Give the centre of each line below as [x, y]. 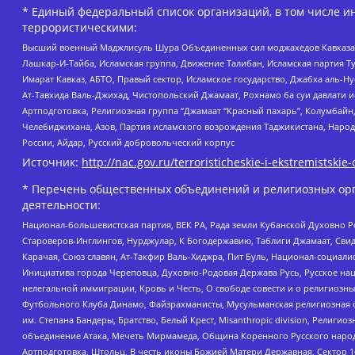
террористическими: [80, 27]
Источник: [52, 162]
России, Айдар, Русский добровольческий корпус [128, 143]
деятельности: [61, 204]
